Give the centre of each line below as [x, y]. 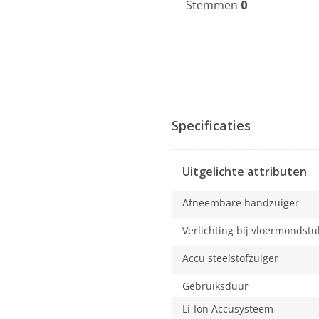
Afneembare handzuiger [240, 203]
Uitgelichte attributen [244, 172]
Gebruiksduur [215, 286]
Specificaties [211, 126]
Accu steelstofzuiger [230, 258]
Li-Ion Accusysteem [228, 309]
